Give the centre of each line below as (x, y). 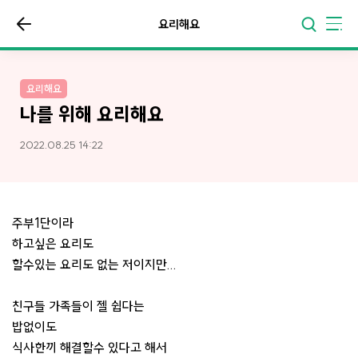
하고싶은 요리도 (53, 243)
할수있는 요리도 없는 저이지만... (94, 264)
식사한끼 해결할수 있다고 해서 (89, 347)
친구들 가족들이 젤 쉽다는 (78, 306)
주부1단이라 (43, 223)
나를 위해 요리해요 (92, 114)
